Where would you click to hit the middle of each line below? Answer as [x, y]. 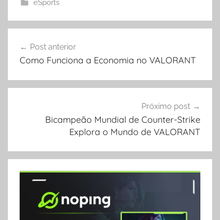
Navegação [42, 37]
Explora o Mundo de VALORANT [135, 132]
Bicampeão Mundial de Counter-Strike [123, 119]
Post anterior [53, 47]
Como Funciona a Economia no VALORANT [108, 60]
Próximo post [166, 106]
